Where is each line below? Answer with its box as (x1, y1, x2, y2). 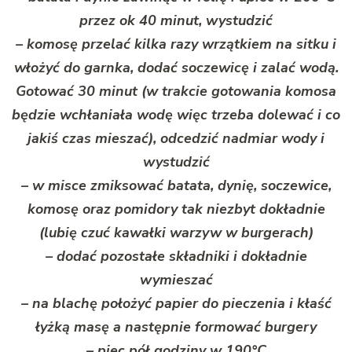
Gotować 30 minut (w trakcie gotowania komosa (16, 81, 336, 101)
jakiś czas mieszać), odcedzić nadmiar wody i (27, 128, 324, 148)
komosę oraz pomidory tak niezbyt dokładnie (27, 199, 325, 218)
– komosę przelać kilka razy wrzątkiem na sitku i (16, 34, 336, 53)
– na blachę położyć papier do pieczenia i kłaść (20, 293, 332, 313)
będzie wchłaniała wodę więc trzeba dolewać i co (12, 104, 340, 124)
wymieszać (139, 269, 213, 289)
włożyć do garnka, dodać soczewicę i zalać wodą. (13, 57, 339, 77)
